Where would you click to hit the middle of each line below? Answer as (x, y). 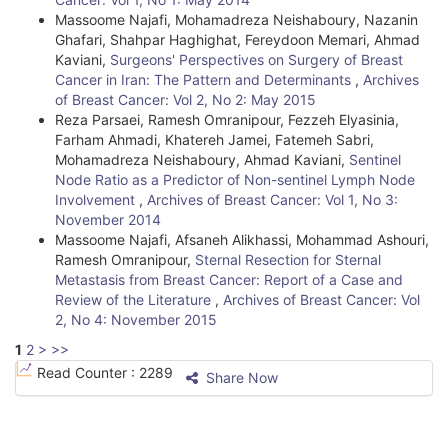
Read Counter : (88, 372)
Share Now (240, 377)
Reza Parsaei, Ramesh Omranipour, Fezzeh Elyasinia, (227, 119)
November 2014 (108, 219)
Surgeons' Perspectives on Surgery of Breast (256, 59)
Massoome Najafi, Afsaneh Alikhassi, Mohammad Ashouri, (242, 239)
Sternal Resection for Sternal (288, 259)
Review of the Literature (135, 299)
